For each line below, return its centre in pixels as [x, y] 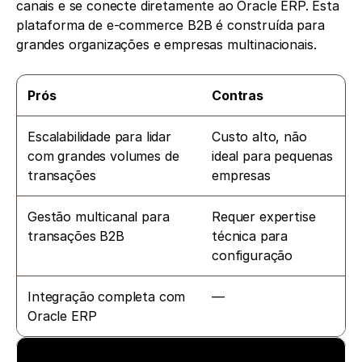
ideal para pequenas [272, 156]
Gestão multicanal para [99, 217]
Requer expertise [264, 217]
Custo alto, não [259, 137]
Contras [238, 96]
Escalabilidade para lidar [99, 137]
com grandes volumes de [103, 156]
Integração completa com [107, 297]
